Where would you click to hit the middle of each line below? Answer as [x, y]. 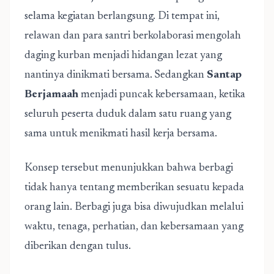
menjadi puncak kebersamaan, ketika [162, 95]
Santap [224, 75]
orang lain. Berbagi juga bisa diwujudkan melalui [134, 207]
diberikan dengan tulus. [78, 246]
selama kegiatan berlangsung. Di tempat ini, [122, 17]
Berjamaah [51, 95]
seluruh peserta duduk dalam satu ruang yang [128, 114]
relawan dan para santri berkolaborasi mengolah [133, 36]
